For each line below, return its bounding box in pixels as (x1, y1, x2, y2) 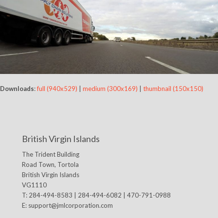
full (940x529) (37, 84, 77, 92)
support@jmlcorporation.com (28, 201, 113, 209)
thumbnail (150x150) (143, 84, 203, 92)
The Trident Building (21, 150, 79, 158)
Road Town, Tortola (21, 160, 79, 168)
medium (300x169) (83, 84, 138, 92)
